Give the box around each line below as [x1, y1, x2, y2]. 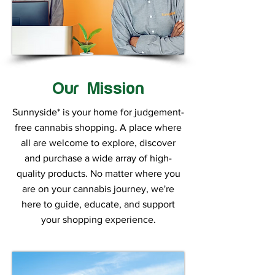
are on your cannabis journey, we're [22, 184, 174, 194]
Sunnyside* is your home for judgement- [12, 107, 184, 117]
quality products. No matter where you [16, 168, 180, 179]
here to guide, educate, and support [21, 199, 175, 209]
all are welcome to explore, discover [21, 137, 176, 148]
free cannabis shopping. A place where [15, 122, 182, 133]
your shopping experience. [41, 214, 156, 225]
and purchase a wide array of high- [25, 153, 172, 163]
